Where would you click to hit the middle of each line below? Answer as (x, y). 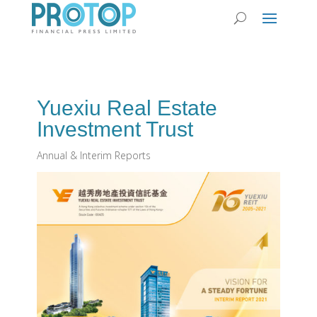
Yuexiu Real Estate (127, 108)
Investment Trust (115, 129)
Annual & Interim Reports (93, 155)
